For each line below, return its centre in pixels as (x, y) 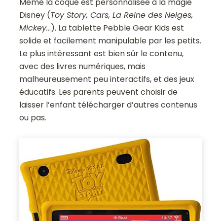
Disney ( (35, 15)
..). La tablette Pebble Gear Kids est (116, 28)
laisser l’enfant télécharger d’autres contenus (109, 105)
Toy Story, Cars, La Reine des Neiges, (122, 15)
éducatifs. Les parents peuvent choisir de (99, 92)
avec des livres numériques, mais (83, 67)
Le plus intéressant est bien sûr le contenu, (102, 54)
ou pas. (33, 118)
